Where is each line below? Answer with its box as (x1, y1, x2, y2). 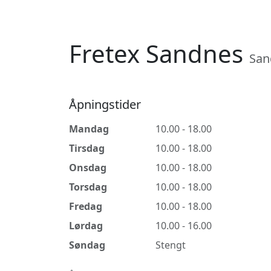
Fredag (69, 200, 102, 213)
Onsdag (69, 161, 106, 174)
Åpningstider (69, 96, 141, 113)
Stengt (155, 238, 186, 252)
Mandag (69, 122, 109, 135)
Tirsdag (69, 142, 105, 155)
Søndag (69, 238, 105, 252)
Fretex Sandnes (69, 37, 249, 70)
